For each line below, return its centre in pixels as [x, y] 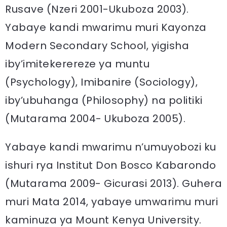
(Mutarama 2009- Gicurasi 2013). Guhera [113, 183]
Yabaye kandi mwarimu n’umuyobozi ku [111, 147]
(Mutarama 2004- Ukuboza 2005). [95, 118]
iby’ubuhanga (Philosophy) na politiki [104, 100]
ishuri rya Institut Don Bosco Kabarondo [111, 165]
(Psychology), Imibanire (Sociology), [101, 82]
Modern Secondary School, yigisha [97, 45]
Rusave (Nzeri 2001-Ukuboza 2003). [97, 9]
